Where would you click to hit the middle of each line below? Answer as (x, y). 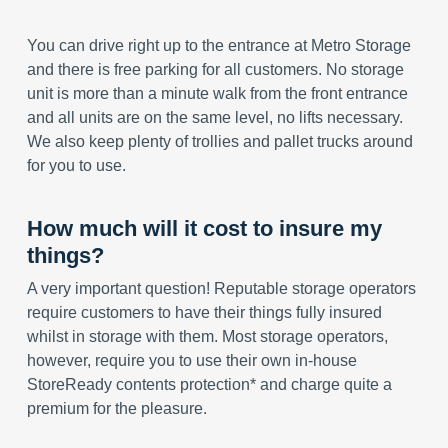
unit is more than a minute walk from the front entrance (217, 93)
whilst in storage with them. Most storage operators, (207, 336)
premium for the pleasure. (116, 408)
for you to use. (76, 165)
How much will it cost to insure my (204, 228)
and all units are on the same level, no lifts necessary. (214, 117)
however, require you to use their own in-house (191, 360)
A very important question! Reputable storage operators (221, 288)
